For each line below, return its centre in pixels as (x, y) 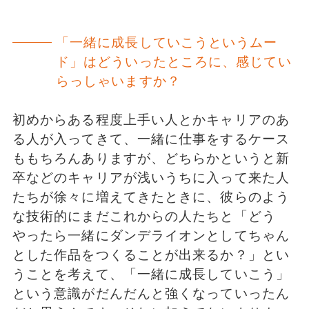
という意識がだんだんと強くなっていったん (151, 294)
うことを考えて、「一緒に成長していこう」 (151, 275)
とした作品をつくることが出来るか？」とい (151, 255)
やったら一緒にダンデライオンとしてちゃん (151, 236)
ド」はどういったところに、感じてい (173, 61)
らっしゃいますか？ (118, 81)
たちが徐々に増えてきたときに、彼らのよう (151, 197)
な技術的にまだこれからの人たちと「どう (144, 217)
